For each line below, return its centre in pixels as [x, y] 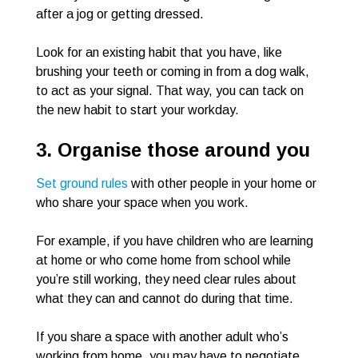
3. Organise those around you [173, 150]
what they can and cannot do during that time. [165, 299]
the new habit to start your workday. [137, 110]
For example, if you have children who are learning [175, 241]
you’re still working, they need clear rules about [166, 280]
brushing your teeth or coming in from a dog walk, [173, 72]
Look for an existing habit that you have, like [159, 53]
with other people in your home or [222, 184]
